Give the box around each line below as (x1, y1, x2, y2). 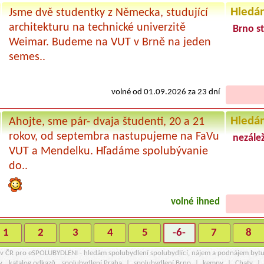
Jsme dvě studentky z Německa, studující (8, 6, 208, 19)
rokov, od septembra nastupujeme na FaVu (8, 130, 219, 143)
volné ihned (171, 197, 220, 207)
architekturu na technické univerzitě (8, 21, 186, 34)
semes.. (8, 51, 45, 63)
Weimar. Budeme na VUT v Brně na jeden (8, 36, 211, 48)
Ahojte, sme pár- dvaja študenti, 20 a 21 (8, 115, 204, 128)
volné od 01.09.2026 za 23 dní (111, 87, 220, 97)
